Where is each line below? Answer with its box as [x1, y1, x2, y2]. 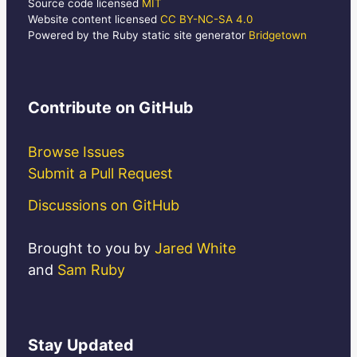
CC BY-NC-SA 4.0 [160, 12, 253, 25]
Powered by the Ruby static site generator [28, 28, 249, 41]
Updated [63, 335, 134, 355]
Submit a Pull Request [28, 164, 173, 182]
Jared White [155, 240, 236, 257]
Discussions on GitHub [28, 197, 179, 214]
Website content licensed [28, 12, 160, 25]
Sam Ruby [57, 261, 125, 279]
